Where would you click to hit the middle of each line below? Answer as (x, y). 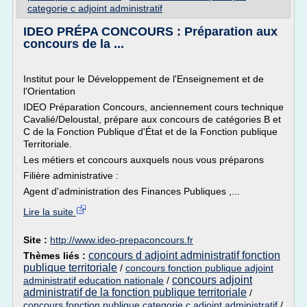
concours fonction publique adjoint (199, 268)
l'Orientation (49, 91)
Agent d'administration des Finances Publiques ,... (132, 191)
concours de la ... (74, 44)
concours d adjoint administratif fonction (184, 255)
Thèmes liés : (56, 256)
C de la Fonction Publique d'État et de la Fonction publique (150, 132)
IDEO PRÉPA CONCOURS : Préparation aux (150, 32)
